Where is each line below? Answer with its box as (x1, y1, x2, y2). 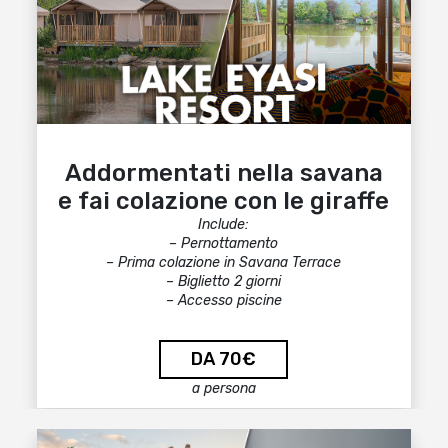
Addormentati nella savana (64, 159, 383, 187)
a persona (191, 380, 256, 397)
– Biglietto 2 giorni (166, 273, 282, 290)
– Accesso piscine (165, 292, 282, 309)
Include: (198, 216, 250, 233)
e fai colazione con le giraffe (58, 187, 390, 215)
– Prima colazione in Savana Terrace (106, 254, 342, 271)
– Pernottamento (169, 235, 279, 252)
